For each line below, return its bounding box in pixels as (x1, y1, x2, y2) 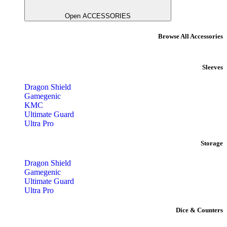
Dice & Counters (176, 206, 223, 214)
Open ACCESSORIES (65, 12, 131, 20)
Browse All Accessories (158, 32, 223, 41)
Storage (201, 139, 223, 147)
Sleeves (202, 63, 223, 71)
